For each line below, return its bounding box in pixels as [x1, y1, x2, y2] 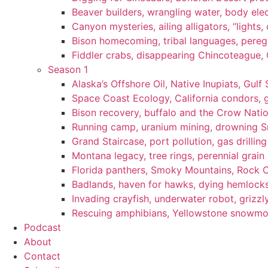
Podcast [24, 221, 61, 233]
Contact [24, 250, 60, 262]
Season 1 [48, 63, 88, 75]
